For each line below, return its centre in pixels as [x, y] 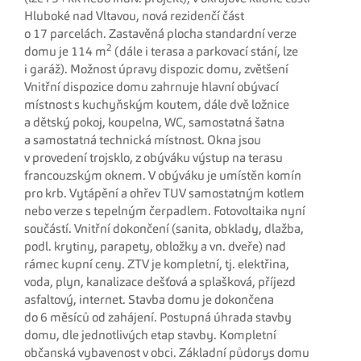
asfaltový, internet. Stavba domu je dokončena [149, 301]
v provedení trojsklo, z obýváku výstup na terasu [154, 159]
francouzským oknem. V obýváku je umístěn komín [163, 176]
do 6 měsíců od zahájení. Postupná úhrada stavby [158, 318]
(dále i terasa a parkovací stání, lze [205, 52]
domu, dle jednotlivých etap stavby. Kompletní [150, 336]
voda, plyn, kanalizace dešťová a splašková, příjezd [160, 283]
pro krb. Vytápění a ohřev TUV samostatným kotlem [164, 194]
